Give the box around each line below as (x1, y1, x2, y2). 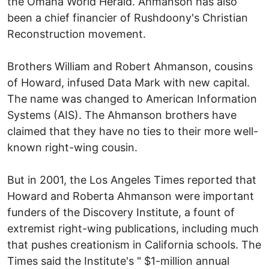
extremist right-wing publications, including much (7, 222, 259, 235)
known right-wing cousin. (7, 141, 138, 154)
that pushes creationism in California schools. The (7, 238, 261, 251)
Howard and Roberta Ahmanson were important (7, 189, 254, 202)
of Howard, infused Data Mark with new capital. (7, 76, 250, 89)
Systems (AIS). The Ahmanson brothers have (7, 108, 237, 121)
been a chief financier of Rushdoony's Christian (7, 11, 248, 24)
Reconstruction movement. (7, 27, 146, 40)
